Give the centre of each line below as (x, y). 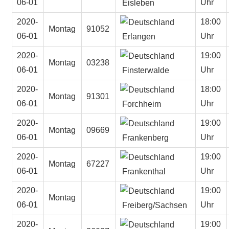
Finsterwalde (145, 70)
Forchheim (141, 104)
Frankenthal (143, 171)
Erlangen (138, 36)
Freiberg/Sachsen (154, 205)
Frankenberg (145, 138)
